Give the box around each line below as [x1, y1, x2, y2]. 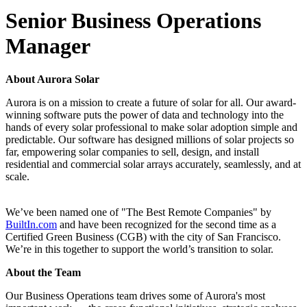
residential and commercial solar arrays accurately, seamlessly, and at [5, 158, 301, 171]
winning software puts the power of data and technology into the [5, 109, 284, 121]
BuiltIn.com [5, 219, 57, 231]
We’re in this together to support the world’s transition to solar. [5, 243, 273, 256]
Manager [5, 34, 90, 59]
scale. [5, 171, 32, 183]
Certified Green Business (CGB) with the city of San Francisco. [5, 231, 281, 243]
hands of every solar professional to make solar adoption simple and [5, 121, 297, 134]
